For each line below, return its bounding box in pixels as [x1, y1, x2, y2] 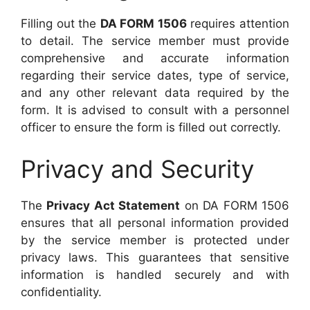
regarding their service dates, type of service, [21, 69, 289, 82]
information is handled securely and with [21, 267, 289, 282]
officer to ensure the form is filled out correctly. [21, 120, 281, 134]
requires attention [186, 17, 290, 30]
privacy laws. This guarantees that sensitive [21, 250, 289, 264]
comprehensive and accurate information [21, 51, 289, 65]
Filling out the [21, 17, 100, 30]
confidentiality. [21, 284, 102, 299]
